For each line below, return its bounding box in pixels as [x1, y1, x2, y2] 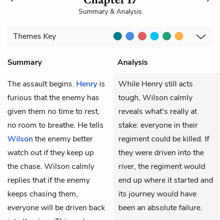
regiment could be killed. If [118, 133, 209, 144]
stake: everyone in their [118, 119, 198, 131]
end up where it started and [118, 174, 213, 186]
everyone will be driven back [7, 202, 105, 213]
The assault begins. [7, 78, 76, 89]
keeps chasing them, [7, 188, 78, 199]
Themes [13, 31, 43, 42]
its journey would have [118, 188, 196, 199]
